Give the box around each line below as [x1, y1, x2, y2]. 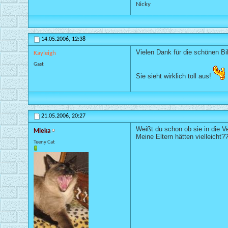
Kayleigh [34, 50, 56, 57]
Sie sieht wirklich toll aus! [136, 72, 213, 80]
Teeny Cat [34, 139, 55, 146]
